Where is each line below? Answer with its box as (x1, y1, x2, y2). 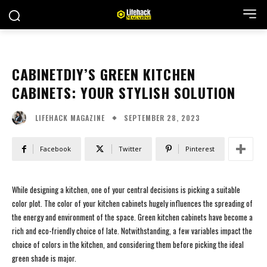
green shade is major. (12, 252, 76, 265)
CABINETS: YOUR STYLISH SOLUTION (12, 82, 235, 103)
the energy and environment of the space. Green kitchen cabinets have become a (12, 211, 253, 223)
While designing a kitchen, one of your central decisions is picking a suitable (12, 184, 240, 196)
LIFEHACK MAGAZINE (35, 113, 105, 123)
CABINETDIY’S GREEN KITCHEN (12, 63, 195, 85)
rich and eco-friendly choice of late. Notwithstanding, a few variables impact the (12, 225, 252, 237)
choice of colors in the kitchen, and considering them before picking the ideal (12, 238, 244, 251)
